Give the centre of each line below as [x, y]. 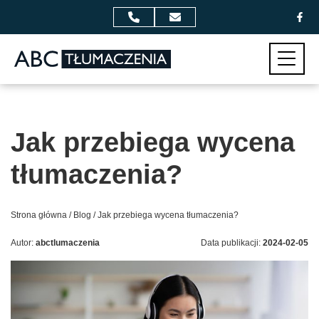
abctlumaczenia [68, 243]
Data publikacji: [232, 243]
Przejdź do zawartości [206, 47]
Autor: [23, 243]
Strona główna [39, 215]
